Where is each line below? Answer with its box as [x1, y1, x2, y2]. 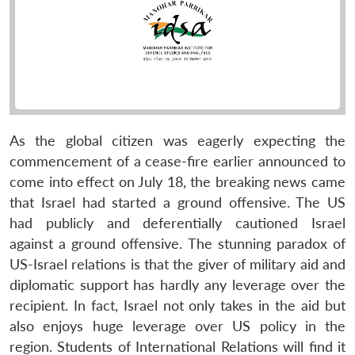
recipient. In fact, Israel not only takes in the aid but [10, 296, 345, 314]
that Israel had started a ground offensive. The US [10, 193, 345, 211]
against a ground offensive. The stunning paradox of [10, 235, 345, 252]
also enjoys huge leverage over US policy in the [10, 317, 345, 334]
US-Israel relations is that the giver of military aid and [10, 255, 345, 273]
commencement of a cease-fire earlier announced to [10, 152, 345, 170]
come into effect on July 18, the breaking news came [10, 173, 345, 190]
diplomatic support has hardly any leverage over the [10, 276, 345, 293]
